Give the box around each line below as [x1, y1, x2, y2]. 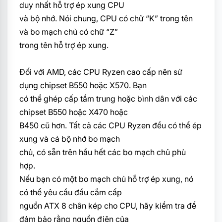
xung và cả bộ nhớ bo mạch [19, 133, 120, 144]
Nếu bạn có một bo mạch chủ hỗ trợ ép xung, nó [19, 173, 193, 184]
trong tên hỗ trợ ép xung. [19, 40, 109, 50]
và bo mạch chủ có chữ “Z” [19, 26, 118, 37]
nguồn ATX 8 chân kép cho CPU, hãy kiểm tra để [19, 200, 196, 211]
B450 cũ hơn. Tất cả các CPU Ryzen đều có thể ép [19, 120, 202, 130]
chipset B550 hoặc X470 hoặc [19, 107, 128, 117]
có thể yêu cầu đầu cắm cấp [19, 187, 122, 197]
